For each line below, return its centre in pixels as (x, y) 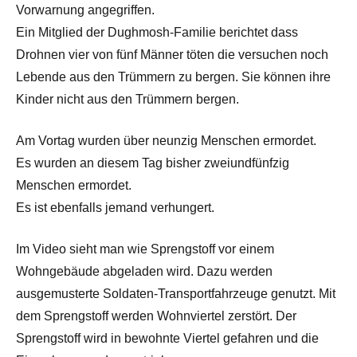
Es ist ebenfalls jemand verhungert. (115, 208)
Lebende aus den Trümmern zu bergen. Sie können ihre (173, 77)
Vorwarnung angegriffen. (85, 10)
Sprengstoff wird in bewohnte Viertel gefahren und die (167, 339)
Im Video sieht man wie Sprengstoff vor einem (145, 249)
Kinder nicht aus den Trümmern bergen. (127, 100)
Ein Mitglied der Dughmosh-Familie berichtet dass (157, 33)
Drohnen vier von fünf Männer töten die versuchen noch (172, 55)
